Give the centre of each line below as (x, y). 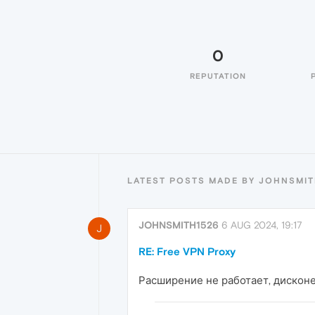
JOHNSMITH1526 (179, 225)
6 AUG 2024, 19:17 (262, 225)
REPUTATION (218, 76)
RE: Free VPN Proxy (187, 251)
